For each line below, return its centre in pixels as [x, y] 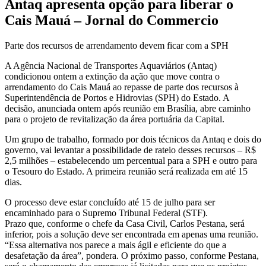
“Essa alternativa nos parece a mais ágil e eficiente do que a [115, 245]
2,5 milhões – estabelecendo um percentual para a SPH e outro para [131, 161]
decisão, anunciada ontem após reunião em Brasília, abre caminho [128, 108]
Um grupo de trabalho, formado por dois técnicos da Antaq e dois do [133, 139]
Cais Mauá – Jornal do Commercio [112, 20]
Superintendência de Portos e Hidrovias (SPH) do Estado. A [117, 98]
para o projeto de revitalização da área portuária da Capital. [115, 119]
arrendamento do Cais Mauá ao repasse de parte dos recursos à [122, 87]
